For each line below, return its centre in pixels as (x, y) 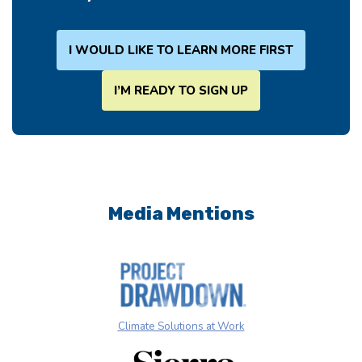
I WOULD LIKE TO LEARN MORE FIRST (181, 50)
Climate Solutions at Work (181, 326)
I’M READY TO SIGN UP (181, 90)
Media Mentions (181, 213)
